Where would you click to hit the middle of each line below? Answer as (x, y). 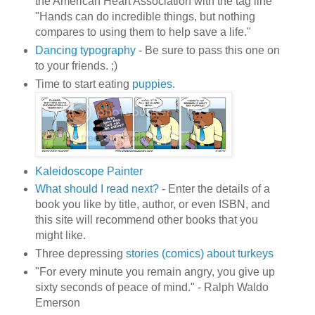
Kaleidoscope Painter (90, 171)
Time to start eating (83, 84)
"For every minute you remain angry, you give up (155, 272)
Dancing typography (85, 50)
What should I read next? (97, 189)
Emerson (57, 303)
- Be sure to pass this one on (207, 50)
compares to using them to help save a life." (144, 32)
